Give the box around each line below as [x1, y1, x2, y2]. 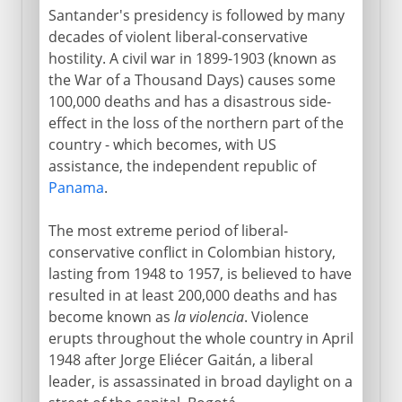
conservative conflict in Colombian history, [48, 241, 336, 262]
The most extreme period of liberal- [48, 220, 288, 240]
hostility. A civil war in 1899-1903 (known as [48, 48, 336, 68]
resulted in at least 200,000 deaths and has [48, 284, 337, 305]
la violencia [173, 306, 244, 327]
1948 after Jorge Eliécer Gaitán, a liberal [48, 349, 313, 370]
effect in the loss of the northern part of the [48, 112, 344, 133]
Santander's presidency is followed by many [48, 4, 345, 25]
